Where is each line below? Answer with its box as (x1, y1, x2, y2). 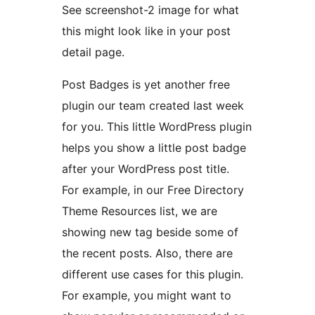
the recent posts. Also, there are (62, 246, 233, 261)
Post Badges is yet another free (62, 77, 230, 92)
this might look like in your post (62, 24, 231, 39)
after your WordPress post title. (62, 162, 229, 176)
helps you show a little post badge (62, 141, 246, 155)
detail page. (62, 45, 124, 60)
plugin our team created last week (62, 98, 244, 113)
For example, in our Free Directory (62, 183, 244, 198)
